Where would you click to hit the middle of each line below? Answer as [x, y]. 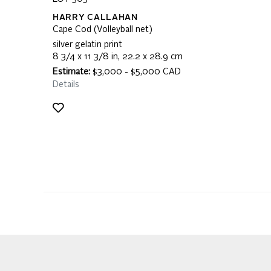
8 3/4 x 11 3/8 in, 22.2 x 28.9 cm [118, 57]
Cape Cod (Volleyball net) [103, 30]
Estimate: [71, 72]
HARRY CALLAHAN [95, 18]
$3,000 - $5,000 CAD [135, 72]
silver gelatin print [87, 45]
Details [66, 85]
